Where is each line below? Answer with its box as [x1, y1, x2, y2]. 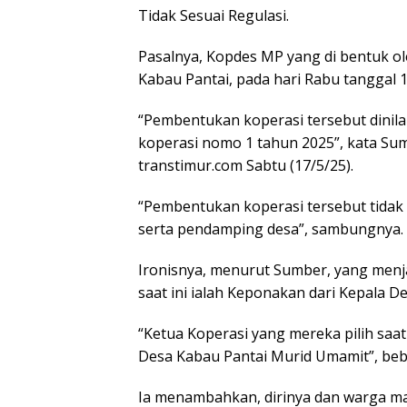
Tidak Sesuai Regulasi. [138, 5, 289, 26]
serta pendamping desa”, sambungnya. [138, 219, 403, 240]
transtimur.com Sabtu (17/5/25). [138, 155, 353, 176]
